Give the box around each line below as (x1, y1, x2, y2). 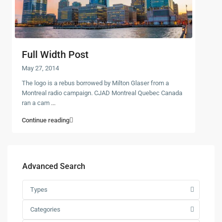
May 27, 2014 (22, 64, 59, 72)
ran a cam (22, 99, 51, 107)
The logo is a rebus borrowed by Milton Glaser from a (22, 79, 169, 87)
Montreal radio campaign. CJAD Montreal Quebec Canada (22, 89, 182, 97)
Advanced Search (22, 161, 85, 171)
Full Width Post (22, 48, 89, 60)
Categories (30, 205, 60, 213)
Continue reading (22, 116, 69, 124)
